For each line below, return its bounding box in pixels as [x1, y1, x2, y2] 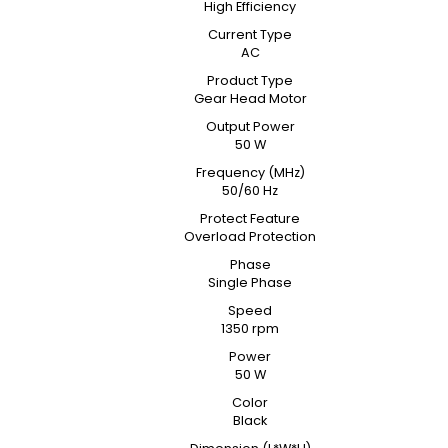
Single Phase [208, 274, 292, 291]
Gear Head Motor [193, 90, 307, 107]
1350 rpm [221, 320, 279, 337]
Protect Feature [200, 210, 300, 227]
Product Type [207, 72, 293, 89]
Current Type [208, 26, 292, 43]
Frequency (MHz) [195, 164, 305, 181]
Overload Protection [184, 228, 316, 245]
